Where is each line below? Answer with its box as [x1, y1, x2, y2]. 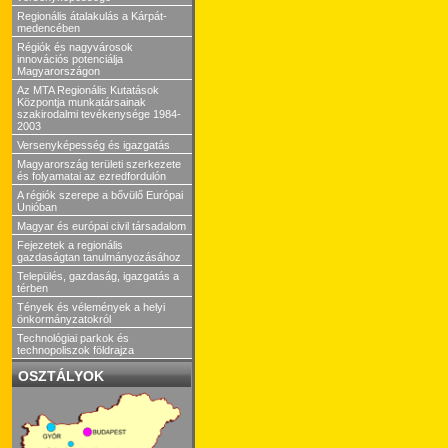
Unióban [17, 201, 57, 213]
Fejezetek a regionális [17, 239, 123, 251]
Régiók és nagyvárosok [17, 41, 133, 53]
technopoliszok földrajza [17, 344, 134, 356]
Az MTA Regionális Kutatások [17, 84, 159, 96]
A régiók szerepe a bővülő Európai [17, 189, 183, 201]
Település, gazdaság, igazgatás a [17, 270, 179, 282]
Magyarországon [17, 65, 100, 77]
